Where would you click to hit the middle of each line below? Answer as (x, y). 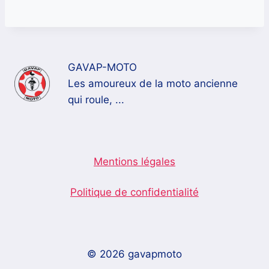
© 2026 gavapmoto (134, 254)
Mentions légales (134, 162)
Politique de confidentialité (134, 192)
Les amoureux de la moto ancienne (153, 84)
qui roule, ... (96, 100)
